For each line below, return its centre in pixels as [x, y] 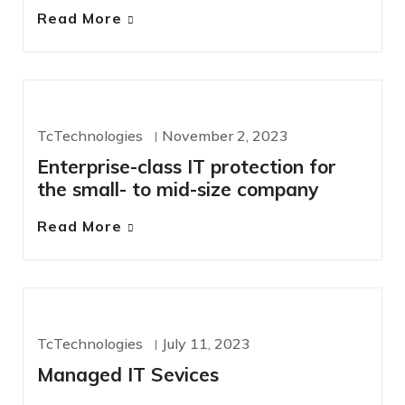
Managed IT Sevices [128, 375]
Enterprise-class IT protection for [187, 167]
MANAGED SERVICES [112, 330]
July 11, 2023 [206, 344]
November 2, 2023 [225, 136]
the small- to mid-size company [178, 189]
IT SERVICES [92, 122]
